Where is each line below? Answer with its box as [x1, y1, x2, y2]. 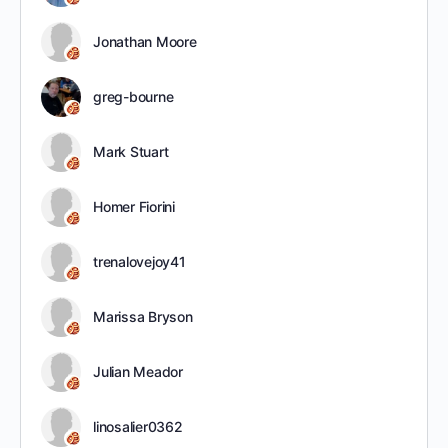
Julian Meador [93, 362, 183, 380]
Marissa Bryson [93, 307, 193, 325]
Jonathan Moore [93, 32, 197, 50]
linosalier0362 [93, 417, 183, 435]
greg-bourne [93, 87, 174, 105]
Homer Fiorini [93, 197, 175, 215]
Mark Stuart [93, 142, 169, 160]
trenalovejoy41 [93, 252, 186, 270]
